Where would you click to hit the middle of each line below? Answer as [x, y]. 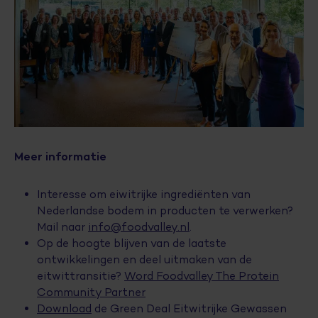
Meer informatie [60, 156]
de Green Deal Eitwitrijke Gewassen [189, 308]
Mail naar [62, 227]
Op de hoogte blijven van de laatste [132, 243]
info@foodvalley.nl [139, 227]
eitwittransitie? [81, 276]
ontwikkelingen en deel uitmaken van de [144, 259]
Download [64, 308]
